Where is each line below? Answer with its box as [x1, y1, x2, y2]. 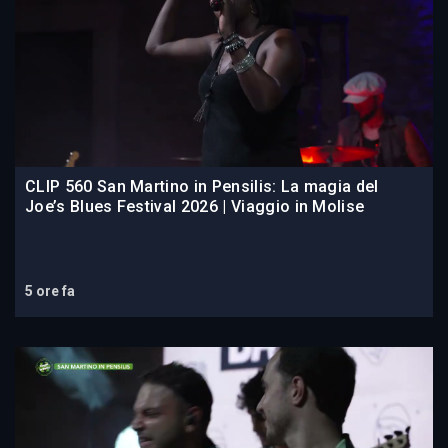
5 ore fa [25, 283, 75, 300]
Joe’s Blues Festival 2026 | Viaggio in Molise [25, 197, 365, 217]
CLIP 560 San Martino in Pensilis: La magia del [25, 177, 379, 197]
